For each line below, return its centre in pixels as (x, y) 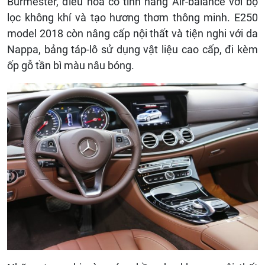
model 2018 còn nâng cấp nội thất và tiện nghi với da (132, 34)
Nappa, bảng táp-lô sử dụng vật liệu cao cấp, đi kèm (132, 50)
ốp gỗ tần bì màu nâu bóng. (71, 66)
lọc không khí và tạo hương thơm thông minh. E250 (132, 18)
